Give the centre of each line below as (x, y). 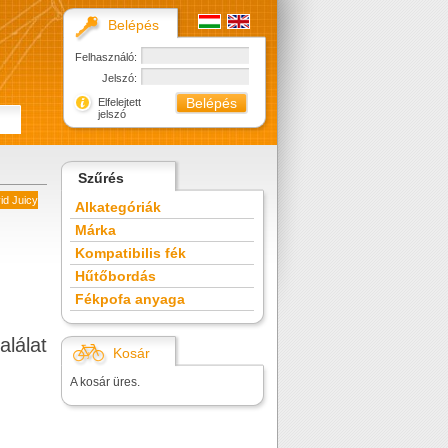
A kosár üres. (105, 382)
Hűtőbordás (115, 276)
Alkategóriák (118, 207)
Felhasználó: (106, 56)
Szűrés (101, 178)
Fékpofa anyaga (130, 299)
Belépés (133, 25)
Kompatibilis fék (130, 253)
